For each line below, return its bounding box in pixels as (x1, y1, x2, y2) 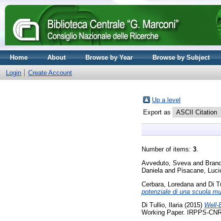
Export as (143, 109, 173, 116)
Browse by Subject (152, 54, 210, 61)
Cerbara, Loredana (142, 180, 194, 188)
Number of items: (142, 146, 193, 153)
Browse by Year (85, 54, 133, 61)
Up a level (152, 96, 181, 104)
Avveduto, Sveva (142, 159, 191, 167)
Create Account (28, 69, 72, 76)
